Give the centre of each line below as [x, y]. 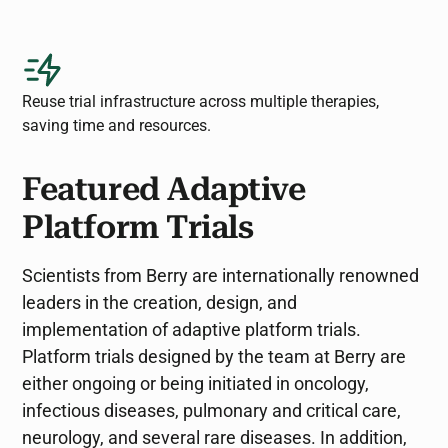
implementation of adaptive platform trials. [192, 329]
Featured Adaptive [164, 189]
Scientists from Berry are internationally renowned [221, 275]
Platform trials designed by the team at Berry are [214, 356]
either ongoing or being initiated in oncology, [196, 383]
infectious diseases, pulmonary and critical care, [212, 410]
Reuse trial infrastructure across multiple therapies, [201, 101]
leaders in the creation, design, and [160, 302]
